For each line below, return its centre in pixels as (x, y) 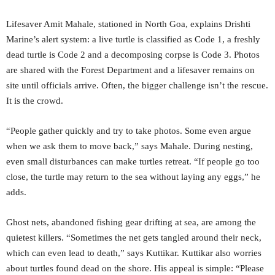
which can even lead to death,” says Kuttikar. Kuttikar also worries (134, 253)
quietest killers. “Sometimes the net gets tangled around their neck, (134, 238)
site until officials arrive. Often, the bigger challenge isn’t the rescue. (137, 86)
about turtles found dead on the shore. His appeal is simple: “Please (135, 269)
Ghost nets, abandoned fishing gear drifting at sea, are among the (131, 223)
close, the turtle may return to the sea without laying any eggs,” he (133, 177)
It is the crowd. (35, 101)
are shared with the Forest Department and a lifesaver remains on (130, 70)
